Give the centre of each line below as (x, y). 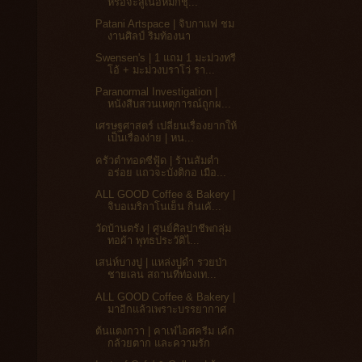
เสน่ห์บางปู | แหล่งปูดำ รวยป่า (162, 263)
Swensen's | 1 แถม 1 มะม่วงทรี (166, 58)
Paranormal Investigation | (157, 92)
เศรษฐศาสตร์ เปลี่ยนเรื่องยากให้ (166, 126)
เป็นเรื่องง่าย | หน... (151, 138)
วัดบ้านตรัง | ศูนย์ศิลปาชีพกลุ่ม (164, 229)
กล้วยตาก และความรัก (159, 343)
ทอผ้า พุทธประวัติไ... (154, 241)
